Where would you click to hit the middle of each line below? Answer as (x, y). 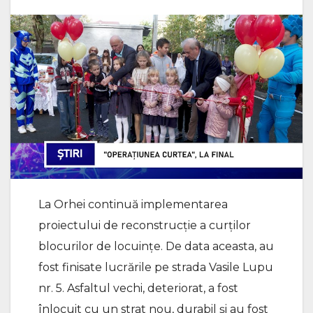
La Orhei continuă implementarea (133, 205)
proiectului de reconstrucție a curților (145, 226)
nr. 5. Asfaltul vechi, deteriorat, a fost (138, 289)
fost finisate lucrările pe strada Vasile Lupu (156, 268)
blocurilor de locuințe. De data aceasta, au (156, 247)
